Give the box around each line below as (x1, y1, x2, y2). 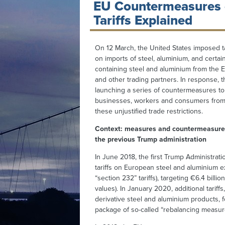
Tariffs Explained (93, 12, 192, 28)
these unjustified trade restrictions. (95, 106, 203, 116)
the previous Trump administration (95, 135, 207, 144)
